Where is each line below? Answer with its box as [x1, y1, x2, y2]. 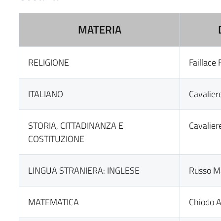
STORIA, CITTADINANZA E [28, 119, 124, 132]
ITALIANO [28, 87, 64, 101]
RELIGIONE [28, 56, 70, 69]
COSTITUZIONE [28, 132, 85, 146]
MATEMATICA [28, 195, 79, 209]
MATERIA [77, 21, 121, 37]
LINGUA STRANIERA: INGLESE [28, 164, 140, 177]
